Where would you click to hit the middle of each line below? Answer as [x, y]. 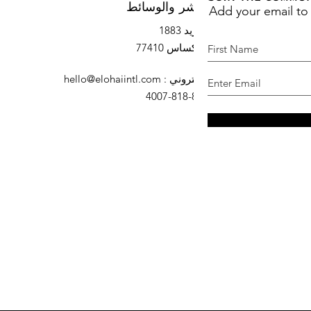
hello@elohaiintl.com [112, 78]
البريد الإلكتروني [204, 78]
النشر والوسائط [167, 8]
